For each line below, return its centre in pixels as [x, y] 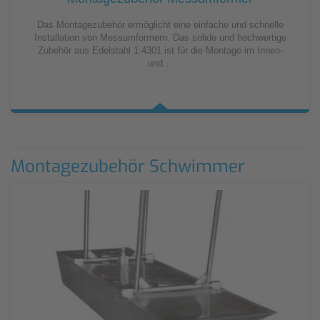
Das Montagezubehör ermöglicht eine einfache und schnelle [160, 24]
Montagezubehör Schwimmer [128, 166]
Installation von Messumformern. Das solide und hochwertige [160, 37]
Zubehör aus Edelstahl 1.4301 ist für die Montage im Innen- [160, 50]
